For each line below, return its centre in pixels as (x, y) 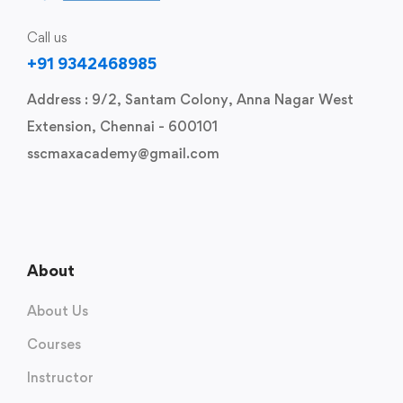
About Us (58, 311)
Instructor (60, 377)
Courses (54, 344)
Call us (47, 37)
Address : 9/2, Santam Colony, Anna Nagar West (190, 99)
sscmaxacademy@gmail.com (123, 153)
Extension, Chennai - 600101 (122, 126)
